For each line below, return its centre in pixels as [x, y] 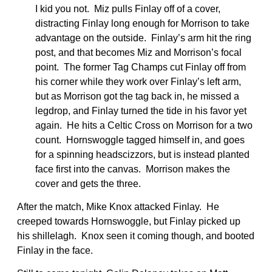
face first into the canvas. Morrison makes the [133, 169]
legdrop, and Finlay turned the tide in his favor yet [141, 110]
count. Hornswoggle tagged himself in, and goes [140, 140]
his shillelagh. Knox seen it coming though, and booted [136, 236]
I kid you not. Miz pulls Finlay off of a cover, [128, 8]
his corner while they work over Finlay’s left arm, [138, 81]
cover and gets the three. [88, 183]
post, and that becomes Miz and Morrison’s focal [138, 52]
